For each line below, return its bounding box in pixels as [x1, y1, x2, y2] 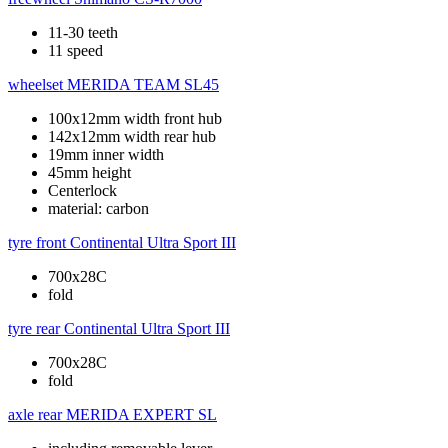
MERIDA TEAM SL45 [67, 76, 219, 94]
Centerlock [48, 182, 117, 200]
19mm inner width [48, 146, 164, 164]
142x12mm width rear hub [48, 128, 216, 146]
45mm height [48, 164, 131, 182]
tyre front [8, 234, 66, 252]
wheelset [8, 76, 63, 94]
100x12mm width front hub [48, 110, 222, 128]
